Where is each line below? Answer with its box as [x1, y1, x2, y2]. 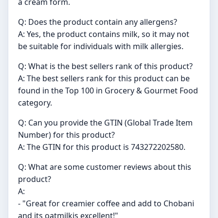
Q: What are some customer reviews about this [18, 162, 191, 173]
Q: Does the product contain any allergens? [18, 17, 177, 28]
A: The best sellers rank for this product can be [18, 73, 190, 84]
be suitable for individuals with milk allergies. [18, 41, 183, 52]
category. [18, 97, 52, 109]
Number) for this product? [18, 129, 115, 141]
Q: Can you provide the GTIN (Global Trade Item [18, 117, 193, 128]
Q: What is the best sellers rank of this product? [18, 61, 193, 72]
